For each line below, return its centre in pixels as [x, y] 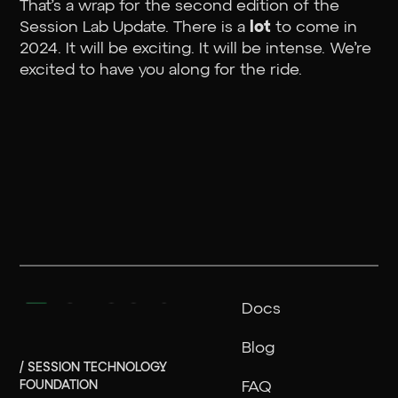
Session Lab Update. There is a [135, 27]
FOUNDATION [59, 385]
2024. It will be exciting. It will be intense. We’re [196, 48]
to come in [317, 27]
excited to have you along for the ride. [161, 70]
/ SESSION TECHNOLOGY [94, 367]
